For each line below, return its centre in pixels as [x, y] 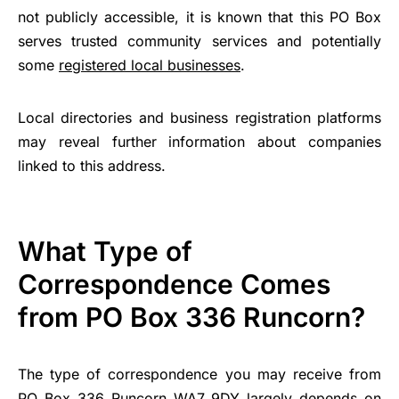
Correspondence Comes [174, 284]
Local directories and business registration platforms [199, 117]
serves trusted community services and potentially [199, 41]
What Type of [105, 251]
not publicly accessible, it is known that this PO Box [199, 16]
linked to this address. [92, 165]
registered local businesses [150, 65]
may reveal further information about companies [199, 141]
